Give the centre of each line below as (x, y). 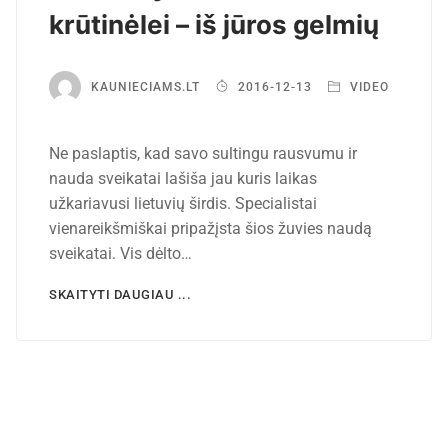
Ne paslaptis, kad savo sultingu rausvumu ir (203, 153)
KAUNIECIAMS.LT (145, 87)
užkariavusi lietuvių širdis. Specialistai (183, 203)
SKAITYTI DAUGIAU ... (120, 294)
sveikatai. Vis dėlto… (120, 253)
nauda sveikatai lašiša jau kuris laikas (183, 178)
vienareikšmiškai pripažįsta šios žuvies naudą (210, 228)
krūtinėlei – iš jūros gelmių (214, 24)
